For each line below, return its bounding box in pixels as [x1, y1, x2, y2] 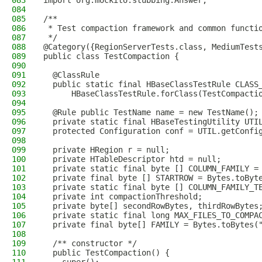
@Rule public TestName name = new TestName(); [43, 108, 258, 117]
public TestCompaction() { [43, 248, 170, 257]
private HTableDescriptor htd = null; [43, 154, 221, 164]
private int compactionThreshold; [43, 192, 202, 201]
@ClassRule [43, 70, 99, 80]
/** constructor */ [43, 239, 137, 248]
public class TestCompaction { [43, 51, 179, 61]
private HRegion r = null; [43, 145, 170, 154]
